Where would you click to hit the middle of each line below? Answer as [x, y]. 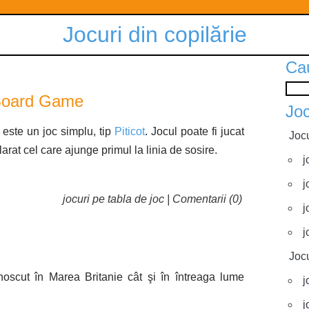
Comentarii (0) [207, 199]
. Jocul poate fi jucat [195, 131]
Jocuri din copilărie [154, 34]
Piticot [130, 131]
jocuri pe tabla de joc [113, 199]
